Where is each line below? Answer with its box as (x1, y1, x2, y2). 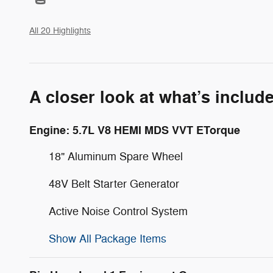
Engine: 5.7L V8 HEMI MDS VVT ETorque (29, 122, 240, 138)
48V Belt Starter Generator (49, 177, 179, 191)
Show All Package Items (49, 232, 166, 246)
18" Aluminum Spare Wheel (49, 149, 183, 163)
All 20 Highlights (29, 25, 91, 36)
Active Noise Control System (49, 204, 188, 218)
